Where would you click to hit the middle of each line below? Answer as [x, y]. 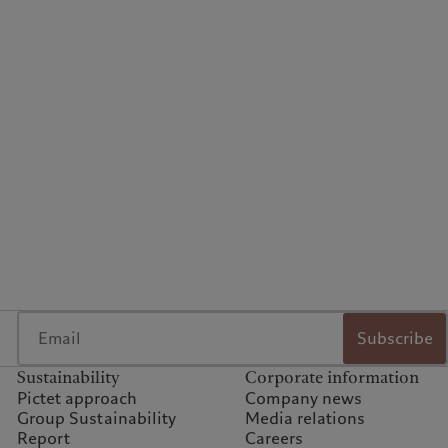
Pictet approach [76, 399]
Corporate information [331, 378]
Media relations [304, 419]
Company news [303, 399]
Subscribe [394, 338]
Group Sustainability [96, 419]
